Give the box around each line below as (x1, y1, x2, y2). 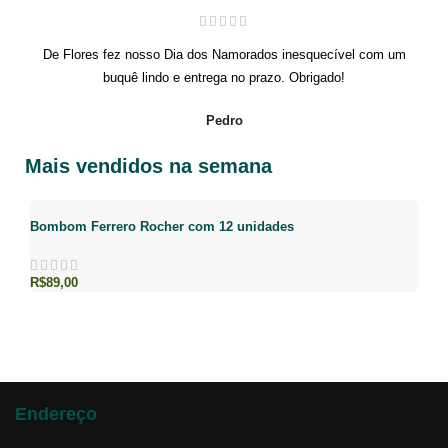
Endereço (15, 403, 97, 424)
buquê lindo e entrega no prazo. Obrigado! (103, 69, 345, 85)
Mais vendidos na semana (25, 154, 272, 177)
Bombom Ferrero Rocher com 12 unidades (30, 218, 294, 234)
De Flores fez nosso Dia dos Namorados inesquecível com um (42, 46, 406, 62)
